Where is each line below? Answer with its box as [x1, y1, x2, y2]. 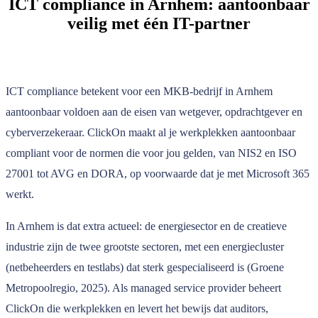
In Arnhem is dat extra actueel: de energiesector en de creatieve [6, 220, 287, 233]
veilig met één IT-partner [67, 13, 251, 33]
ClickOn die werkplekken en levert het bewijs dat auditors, [6, 302, 268, 315]
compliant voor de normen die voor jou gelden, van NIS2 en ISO [6, 147, 297, 160]
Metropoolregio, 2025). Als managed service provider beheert [6, 282, 281, 295]
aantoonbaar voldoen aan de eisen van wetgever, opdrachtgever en [6, 106, 302, 119]
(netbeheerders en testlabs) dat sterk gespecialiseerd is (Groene [6, 261, 284, 274]
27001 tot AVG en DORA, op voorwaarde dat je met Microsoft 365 [6, 168, 309, 180]
